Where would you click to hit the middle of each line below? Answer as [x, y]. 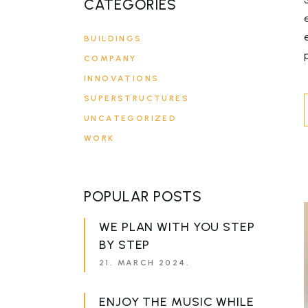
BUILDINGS [113, 38]
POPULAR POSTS [143, 196]
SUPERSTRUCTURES [136, 98]
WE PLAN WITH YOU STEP [177, 227]
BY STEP [125, 245]
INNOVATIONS [122, 78]
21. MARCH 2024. [144, 262]
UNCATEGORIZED [131, 118]
